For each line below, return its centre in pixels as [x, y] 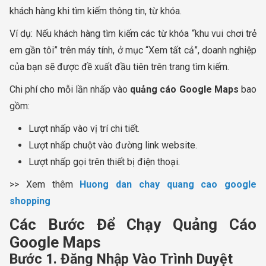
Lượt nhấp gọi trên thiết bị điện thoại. [104, 161]
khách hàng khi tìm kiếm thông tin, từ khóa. [96, 11]
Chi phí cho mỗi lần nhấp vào [70, 89]
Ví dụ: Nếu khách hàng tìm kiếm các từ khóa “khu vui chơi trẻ [133, 33]
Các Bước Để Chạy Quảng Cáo [133, 224]
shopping [30, 201]
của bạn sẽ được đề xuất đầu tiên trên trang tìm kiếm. [119, 66]
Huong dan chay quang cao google [168, 184]
